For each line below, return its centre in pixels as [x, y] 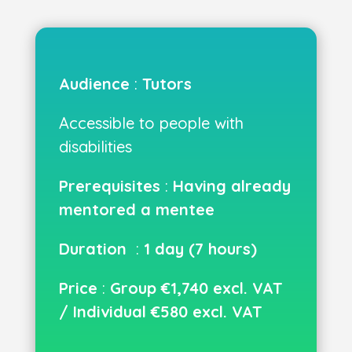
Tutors [167, 84]
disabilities [95, 147]
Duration [97, 249]
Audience [94, 84]
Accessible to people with [151, 123]
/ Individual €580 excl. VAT [160, 312]
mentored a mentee [136, 209]
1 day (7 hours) [200, 249]
